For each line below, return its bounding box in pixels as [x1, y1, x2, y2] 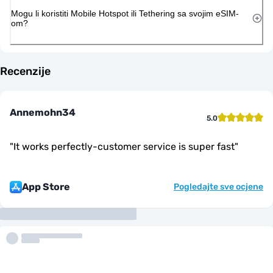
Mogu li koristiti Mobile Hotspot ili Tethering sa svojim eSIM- [11, 8, 239, 18]
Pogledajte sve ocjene [174, 181, 263, 192]
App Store [22, 180, 70, 193]
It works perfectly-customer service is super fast [13, 140, 235, 152]
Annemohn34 [10, 106, 76, 118]
